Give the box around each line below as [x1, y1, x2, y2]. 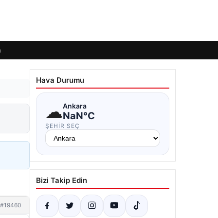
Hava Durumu [36, 75, 84, 85]
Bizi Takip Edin [36, 176, 87, 185]
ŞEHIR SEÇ [45, 122, 80, 129]
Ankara [63, 101, 87, 110]
